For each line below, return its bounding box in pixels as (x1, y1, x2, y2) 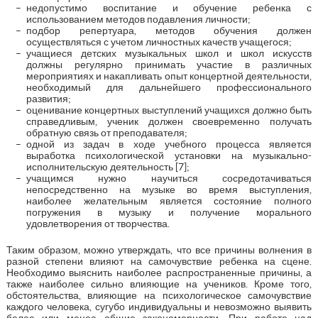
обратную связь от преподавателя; (26, 126, 187, 138)
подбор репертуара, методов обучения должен (26, 24, 312, 36)
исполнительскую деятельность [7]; (26, 160, 190, 172)
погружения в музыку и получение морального (26, 206, 312, 218)
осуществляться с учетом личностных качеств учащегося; (26, 35, 292, 48)
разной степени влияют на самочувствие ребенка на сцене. (6, 255, 312, 267)
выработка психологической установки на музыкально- (26, 149, 312, 161)
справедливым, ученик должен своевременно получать (26, 115, 312, 127)
